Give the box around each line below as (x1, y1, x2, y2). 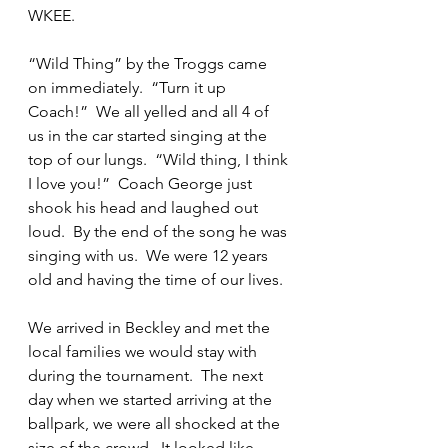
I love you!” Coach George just (28, 174, 256, 193)
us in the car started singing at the (28, 126, 271, 145)
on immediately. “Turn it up (28, 78, 230, 97)
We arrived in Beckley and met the (28, 318, 274, 337)
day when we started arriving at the (28, 390, 276, 409)
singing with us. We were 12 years (28, 246, 272, 265)
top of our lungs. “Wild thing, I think (28, 150, 292, 169)
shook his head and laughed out (28, 198, 262, 217)
